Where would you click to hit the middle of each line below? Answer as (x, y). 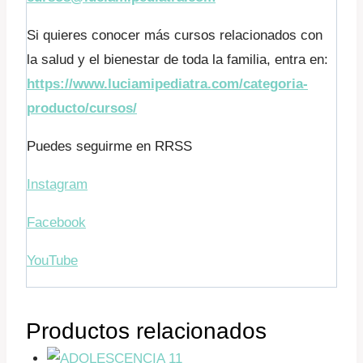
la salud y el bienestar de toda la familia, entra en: (177, 59)
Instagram (57, 184)
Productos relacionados (146, 331)
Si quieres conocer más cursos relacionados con (175, 35)
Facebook (56, 222)
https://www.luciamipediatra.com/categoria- (167, 83)
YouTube (52, 260)
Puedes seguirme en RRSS (109, 146)
